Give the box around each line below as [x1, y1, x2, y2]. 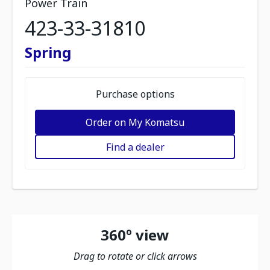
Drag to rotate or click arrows [73, 250, 197, 263]
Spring [25, 42, 71, 62]
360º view [101, 225, 169, 245]
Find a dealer [105, 140, 165, 154]
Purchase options [95, 87, 175, 101]
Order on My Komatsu [86, 115, 184, 129]
